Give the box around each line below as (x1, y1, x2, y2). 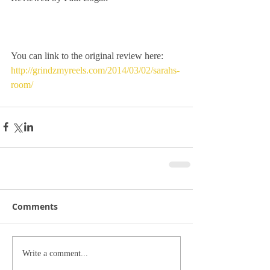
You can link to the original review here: (11, 50, 163, 61)
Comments (12, 200, 58, 212)
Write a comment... (22, 249, 88, 259)
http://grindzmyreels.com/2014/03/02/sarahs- (11, 64, 180, 75)
